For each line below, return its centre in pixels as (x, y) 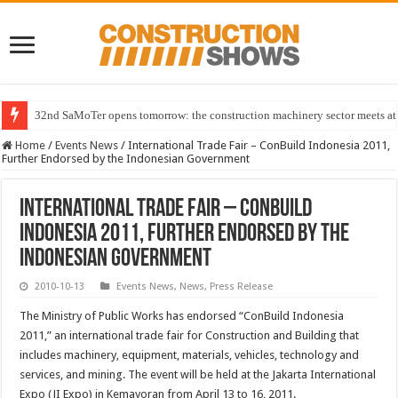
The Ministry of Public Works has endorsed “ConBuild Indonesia (182, 316)
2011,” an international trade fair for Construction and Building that (190, 336)
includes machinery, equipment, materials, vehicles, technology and (190, 355)
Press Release (242, 287)
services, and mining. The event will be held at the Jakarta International (198, 375)
